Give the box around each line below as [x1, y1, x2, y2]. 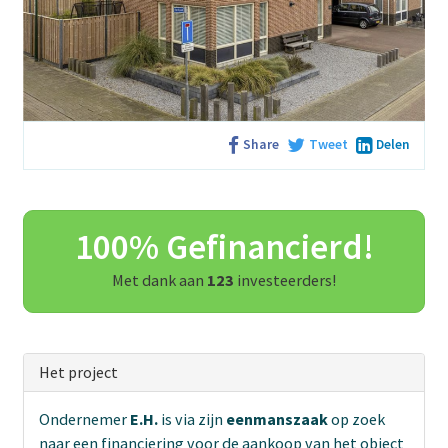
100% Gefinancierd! [74, 223, 374, 269]
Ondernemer [39, 408, 130, 429]
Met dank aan [112, 269, 207, 290]
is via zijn [158, 408, 226, 429]
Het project [39, 361, 118, 382]
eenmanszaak [226, 408, 331, 429]
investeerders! [237, 269, 336, 290]
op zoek [331, 408, 385, 429]
